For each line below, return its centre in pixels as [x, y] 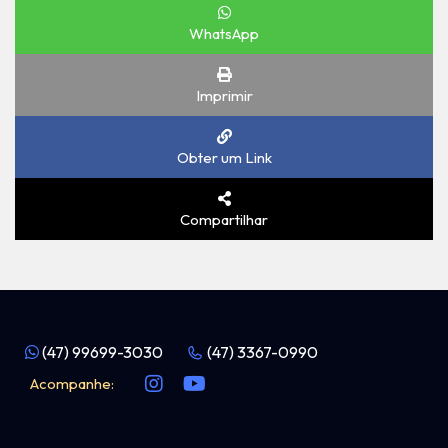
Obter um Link [224, 157]
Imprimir [224, 95]
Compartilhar [224, 219]
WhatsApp [224, 33]
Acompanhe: [72, 383]
